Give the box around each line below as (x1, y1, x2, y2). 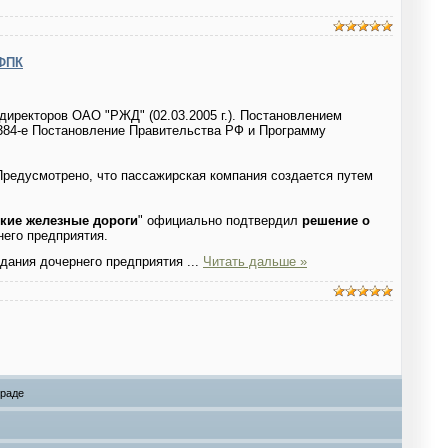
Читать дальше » (203, 253, 307, 269)
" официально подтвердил (138, 212, 302, 228)
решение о (302, 212, 370, 228)
